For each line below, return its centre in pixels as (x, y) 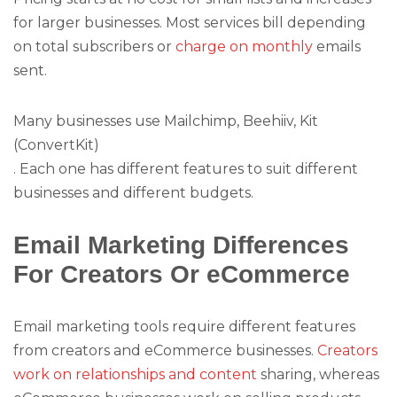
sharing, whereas (318, 375)
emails (337, 47)
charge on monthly (244, 47)
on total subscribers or (94, 47)
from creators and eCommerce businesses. (165, 351)
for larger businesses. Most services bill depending (190, 23)
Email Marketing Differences (181, 244)
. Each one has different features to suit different (186, 168)
